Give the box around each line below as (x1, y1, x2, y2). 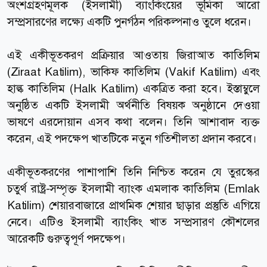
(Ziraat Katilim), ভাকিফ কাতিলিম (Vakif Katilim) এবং (7, 64, 260, 79)
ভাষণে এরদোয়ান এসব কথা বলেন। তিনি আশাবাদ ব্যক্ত (7, 114, 260, 129)
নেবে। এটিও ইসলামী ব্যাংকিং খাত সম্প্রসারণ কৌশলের (7, 214, 260, 229)
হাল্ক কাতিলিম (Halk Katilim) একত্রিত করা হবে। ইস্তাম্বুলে (7, 80, 260, 96)
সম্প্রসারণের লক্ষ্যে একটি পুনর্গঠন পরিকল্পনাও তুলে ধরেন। (7, 14, 254, 29)
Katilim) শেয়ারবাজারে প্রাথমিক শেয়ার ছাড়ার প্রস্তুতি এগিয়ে (7, 197, 260, 213)
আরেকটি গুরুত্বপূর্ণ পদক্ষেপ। (7, 231, 129, 246)
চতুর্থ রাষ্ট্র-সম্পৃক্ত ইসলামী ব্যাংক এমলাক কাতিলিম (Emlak (7, 181, 260, 196)
